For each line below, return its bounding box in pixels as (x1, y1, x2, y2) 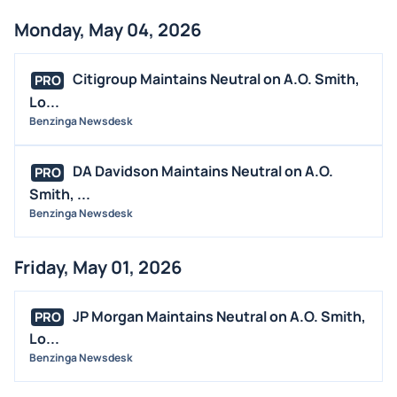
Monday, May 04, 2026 (14, 18, 201, 43)
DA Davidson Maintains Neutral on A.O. (73, 161, 333, 182)
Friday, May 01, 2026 (14, 254, 182, 279)
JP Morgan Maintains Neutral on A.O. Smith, (73, 306, 366, 326)
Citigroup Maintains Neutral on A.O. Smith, (73, 69, 360, 90)
